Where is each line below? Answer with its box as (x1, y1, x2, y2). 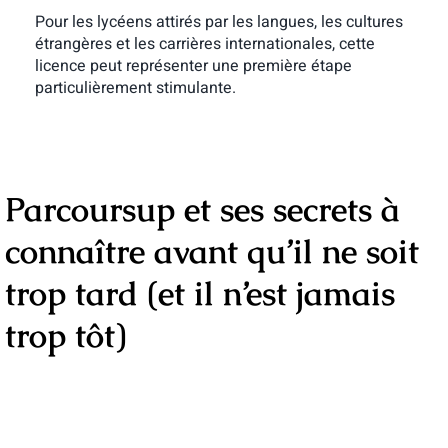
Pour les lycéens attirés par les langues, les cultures (34, 10, 403, 35)
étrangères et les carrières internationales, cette (34, 32, 375, 57)
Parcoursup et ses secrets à (4, 189, 400, 232)
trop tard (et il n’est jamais (4, 273, 395, 316)
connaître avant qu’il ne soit (4, 231, 419, 274)
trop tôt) (4, 315, 126, 358)
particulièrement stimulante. (34, 76, 236, 101)
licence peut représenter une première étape (34, 54, 352, 79)
